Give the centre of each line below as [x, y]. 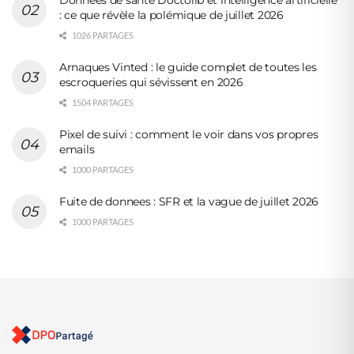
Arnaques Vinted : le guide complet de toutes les [188, 67]
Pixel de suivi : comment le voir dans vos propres [189, 134]
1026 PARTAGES [102, 35]
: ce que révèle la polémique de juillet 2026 [171, 15]
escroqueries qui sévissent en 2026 [151, 82]
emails [77, 149]
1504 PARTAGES [102, 102]
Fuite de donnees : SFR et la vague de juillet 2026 [189, 201]
